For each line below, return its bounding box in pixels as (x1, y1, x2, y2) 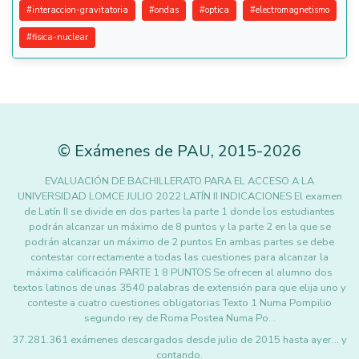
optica (205, 4, 229, 16)
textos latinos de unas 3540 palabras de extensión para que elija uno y (13, 280, 346, 295)
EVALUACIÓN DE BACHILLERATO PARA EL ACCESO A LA (45, 174, 314, 188)
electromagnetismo (256, 4, 329, 16)
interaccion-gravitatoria (32, 4, 128, 16)
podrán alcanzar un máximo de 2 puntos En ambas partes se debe (25, 235, 334, 249)
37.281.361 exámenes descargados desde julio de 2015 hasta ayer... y (12, 333, 347, 347)
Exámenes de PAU (75, 140, 211, 162)
